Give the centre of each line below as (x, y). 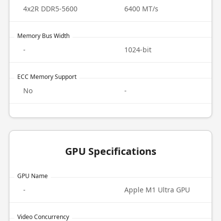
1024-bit (138, 50)
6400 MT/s (141, 9)
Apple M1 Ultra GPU (157, 190)
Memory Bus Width (43, 36)
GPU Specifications (110, 151)
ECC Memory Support (47, 77)
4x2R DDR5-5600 (50, 9)
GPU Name (32, 176)
